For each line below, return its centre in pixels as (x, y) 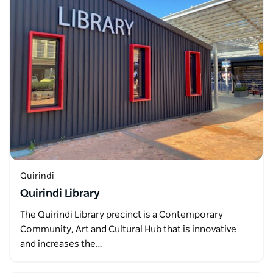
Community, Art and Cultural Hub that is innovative (128, 229)
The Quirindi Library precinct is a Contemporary (122, 214)
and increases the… (61, 244)
